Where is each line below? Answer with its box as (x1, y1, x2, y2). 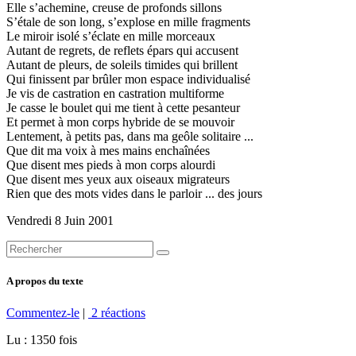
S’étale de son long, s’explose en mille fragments (6, 15, 250, 29)
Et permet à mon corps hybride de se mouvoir (6, 115, 234, 130)
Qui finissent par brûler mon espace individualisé (6, 72, 250, 87)
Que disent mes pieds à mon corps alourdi (6, 158, 215, 172)
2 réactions (88, 305, 145, 319)
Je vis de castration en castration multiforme (6, 87, 224, 101)
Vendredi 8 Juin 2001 (6, 214, 114, 228)
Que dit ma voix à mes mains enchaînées (6, 144, 210, 158)
